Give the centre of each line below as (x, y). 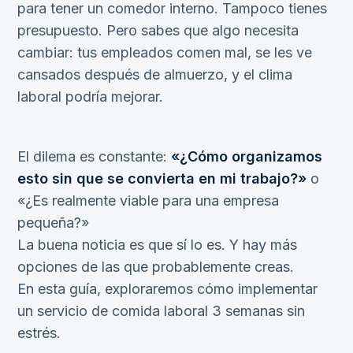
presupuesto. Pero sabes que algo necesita (158, 30)
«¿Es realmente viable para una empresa (148, 201)
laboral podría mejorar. (90, 97)
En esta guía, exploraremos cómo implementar (167, 289)
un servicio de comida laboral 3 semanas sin (161, 311)
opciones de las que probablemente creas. (156, 267)
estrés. (39, 333)
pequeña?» (53, 223)
